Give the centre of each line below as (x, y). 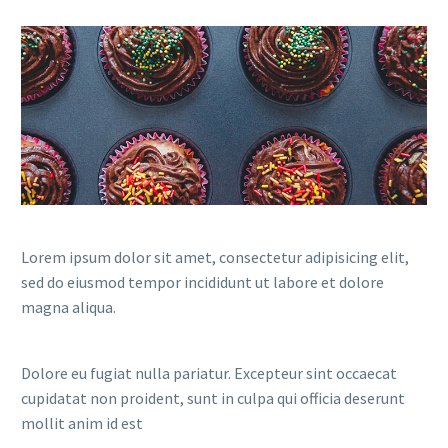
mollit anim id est (82, 422)
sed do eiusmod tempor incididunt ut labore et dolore (202, 282)
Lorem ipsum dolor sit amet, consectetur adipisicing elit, (215, 257)
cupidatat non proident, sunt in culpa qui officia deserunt (213, 397)
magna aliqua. (68, 307)
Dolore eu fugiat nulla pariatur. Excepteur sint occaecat (209, 372)
